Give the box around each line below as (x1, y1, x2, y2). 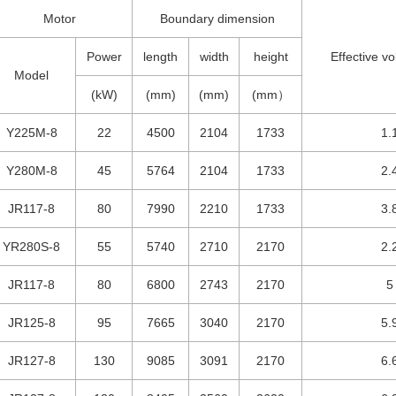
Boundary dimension (159, 11, 275, 26)
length (143, 49, 178, 64)
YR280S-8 (3, 240, 60, 254)
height (253, 49, 288, 64)
